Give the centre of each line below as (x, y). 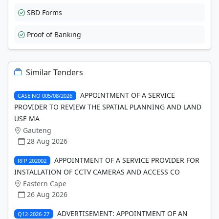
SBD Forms (44, 12)
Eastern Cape (45, 183)
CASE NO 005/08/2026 (45, 95)
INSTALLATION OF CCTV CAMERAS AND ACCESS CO (97, 172)
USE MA (27, 118)
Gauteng (37, 130)
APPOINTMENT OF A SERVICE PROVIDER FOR (127, 160)
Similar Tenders (55, 72)
